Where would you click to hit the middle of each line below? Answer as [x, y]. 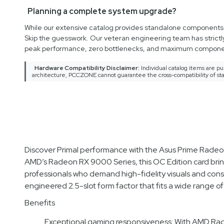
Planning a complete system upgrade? [102, 11]
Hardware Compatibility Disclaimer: [87, 68]
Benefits [39, 203]
